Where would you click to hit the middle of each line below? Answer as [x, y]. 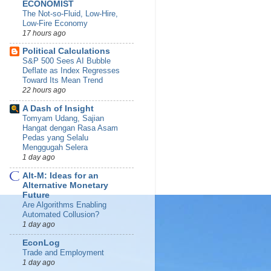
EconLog [41, 243]
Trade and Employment [63, 252]
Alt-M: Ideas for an [60, 175]
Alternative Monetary [65, 185]
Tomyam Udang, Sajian [63, 119]
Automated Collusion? [61, 214]
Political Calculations [66, 51]
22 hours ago [44, 90]
